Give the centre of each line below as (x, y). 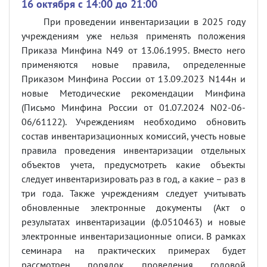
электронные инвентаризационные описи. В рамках (133, 236)
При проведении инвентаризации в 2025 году (145, 21)
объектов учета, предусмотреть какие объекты (133, 164)
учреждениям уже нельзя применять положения (133, 36)
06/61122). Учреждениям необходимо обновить (133, 122)
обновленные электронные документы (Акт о (133, 207)
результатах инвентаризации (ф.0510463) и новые (133, 222)
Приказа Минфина (64, 50)
